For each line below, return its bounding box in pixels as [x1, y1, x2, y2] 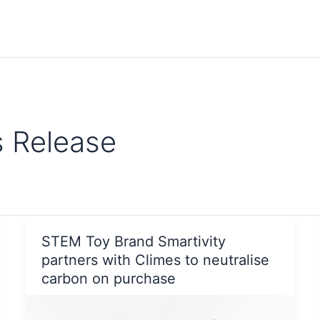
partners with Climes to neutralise [41, 251, 270, 269]
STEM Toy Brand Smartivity [41, 232, 226, 250]
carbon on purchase [41, 269, 176, 287]
